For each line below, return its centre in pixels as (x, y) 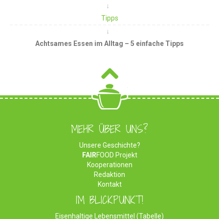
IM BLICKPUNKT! (109, 200)
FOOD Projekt (117, 155)
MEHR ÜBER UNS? (109, 129)
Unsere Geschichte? (109, 145)
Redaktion (109, 174)
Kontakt (109, 184)
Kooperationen (109, 164)
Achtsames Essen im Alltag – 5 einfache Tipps (109, 43)
